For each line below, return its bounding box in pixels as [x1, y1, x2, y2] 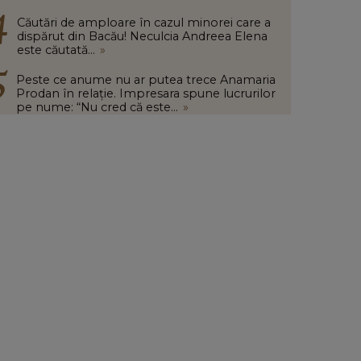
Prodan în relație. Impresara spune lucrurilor [16, 86, 276, 101]
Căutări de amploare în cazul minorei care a [17, 15, 271, 30]
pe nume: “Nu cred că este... [16, 100, 178, 114]
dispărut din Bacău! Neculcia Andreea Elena [17, 29, 268, 44]
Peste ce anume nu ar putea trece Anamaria [16, 73, 276, 87]
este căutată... [17, 43, 95, 57]
